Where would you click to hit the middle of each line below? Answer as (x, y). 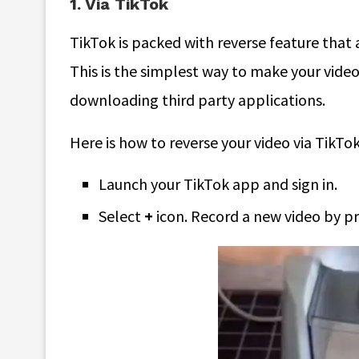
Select (121, 216)
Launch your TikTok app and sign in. (218, 184)
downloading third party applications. (198, 100)
